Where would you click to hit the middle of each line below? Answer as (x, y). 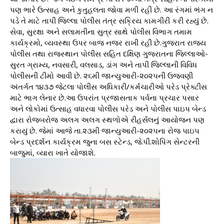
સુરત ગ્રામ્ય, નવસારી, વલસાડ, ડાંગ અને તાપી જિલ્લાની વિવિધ (103, 64)
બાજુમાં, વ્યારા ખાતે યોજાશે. (53, 152)
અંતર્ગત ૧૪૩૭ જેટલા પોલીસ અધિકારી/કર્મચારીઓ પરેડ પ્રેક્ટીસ (108, 86)
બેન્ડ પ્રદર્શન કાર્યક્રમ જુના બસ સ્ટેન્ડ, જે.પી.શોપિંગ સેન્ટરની (105, 141)
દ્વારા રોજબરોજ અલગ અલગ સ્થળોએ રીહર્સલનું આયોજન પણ (107, 119)
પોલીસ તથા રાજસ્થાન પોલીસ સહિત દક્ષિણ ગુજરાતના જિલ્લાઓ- (109, 53)
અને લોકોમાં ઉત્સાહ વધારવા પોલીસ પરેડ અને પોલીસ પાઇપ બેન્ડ (108, 108)
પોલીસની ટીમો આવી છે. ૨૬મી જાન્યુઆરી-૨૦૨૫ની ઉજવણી (101, 75)
